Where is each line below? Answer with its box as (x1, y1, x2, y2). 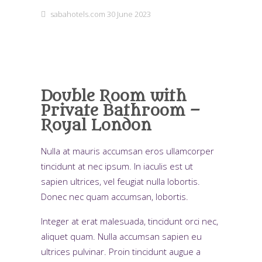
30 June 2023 (107, 9, 151, 19)
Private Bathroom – (41, 102, 201, 120)
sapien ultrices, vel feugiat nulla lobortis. (41, 175, 200, 187)
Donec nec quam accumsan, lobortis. (41, 191, 188, 202)
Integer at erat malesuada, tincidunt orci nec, (41, 215, 218, 227)
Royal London (41, 116, 151, 135)
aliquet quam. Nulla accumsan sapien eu (41, 230, 202, 242)
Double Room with (41, 87, 187, 105)
